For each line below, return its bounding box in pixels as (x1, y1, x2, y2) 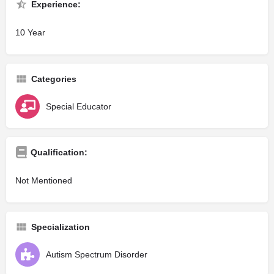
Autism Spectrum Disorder (46, 250, 147, 260)
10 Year (15, 28, 45, 38)
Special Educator (46, 102, 111, 112)
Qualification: (31, 147, 87, 158)
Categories (31, 74, 76, 84)
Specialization (31, 222, 90, 232)
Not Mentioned (15, 176, 72, 186)
